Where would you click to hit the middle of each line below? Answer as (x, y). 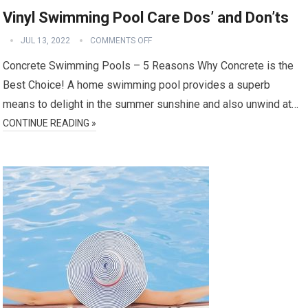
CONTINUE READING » (50, 123)
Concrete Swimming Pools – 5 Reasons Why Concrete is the (148, 66)
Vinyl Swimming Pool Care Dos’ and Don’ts (146, 18)
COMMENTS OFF (121, 41)
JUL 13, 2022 (46, 41)
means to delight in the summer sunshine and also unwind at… (151, 104)
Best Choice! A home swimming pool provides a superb (137, 85)
